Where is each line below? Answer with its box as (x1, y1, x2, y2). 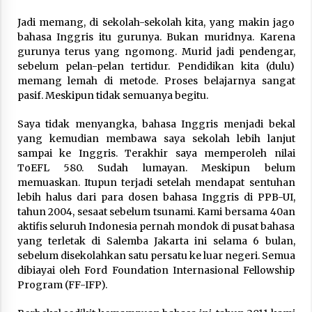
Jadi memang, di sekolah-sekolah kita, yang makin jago (17, 15, 295, 29)
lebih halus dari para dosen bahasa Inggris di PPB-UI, (17, 190, 295, 203)
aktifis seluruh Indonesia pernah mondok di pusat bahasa (17, 219, 295, 233)
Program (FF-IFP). (17, 278, 107, 291)
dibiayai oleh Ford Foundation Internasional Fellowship (17, 263, 295, 276)
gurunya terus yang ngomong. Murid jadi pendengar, (17, 45, 295, 58)
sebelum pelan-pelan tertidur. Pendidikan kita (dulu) (17, 59, 295, 72)
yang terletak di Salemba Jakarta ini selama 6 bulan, (17, 234, 295, 247)
